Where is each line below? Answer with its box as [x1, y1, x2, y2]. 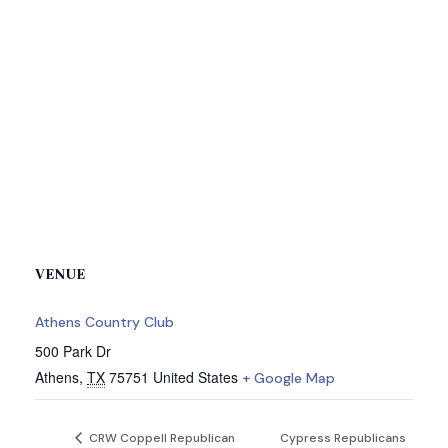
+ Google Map [242, 369, 335, 387]
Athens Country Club [35, 313, 174, 331]
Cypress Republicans [279, 429, 406, 446]
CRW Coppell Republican [86, 429, 235, 446]
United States [153, 367, 238, 387]
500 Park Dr [35, 341, 111, 361]
